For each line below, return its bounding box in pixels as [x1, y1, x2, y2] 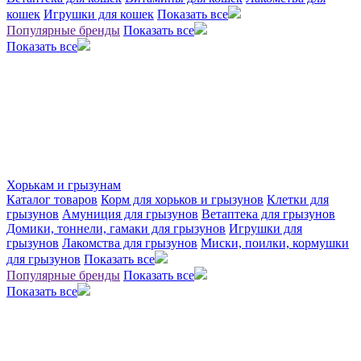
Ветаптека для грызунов [201, 207, 335, 221]
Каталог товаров [6, 193, 98, 206]
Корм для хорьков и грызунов [101, 193, 263, 206]
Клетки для [267, 193, 329, 206]
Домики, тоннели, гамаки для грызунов [6, 222, 226, 235]
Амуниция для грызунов [62, 207, 198, 221]
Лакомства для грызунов [62, 236, 197, 250]
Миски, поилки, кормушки [201, 236, 349, 250]
